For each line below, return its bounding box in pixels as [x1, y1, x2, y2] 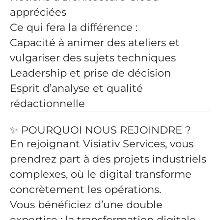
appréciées [10, 6, 66, 18]
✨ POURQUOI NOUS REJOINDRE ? [10, 124, 191, 136]
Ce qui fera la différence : [10, 21, 137, 33]
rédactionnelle [10, 97, 85, 110]
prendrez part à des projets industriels [10, 153, 206, 165]
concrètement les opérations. [10, 183, 161, 195]
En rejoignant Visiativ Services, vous [10, 137, 193, 150]
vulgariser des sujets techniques [10, 52, 176, 64]
